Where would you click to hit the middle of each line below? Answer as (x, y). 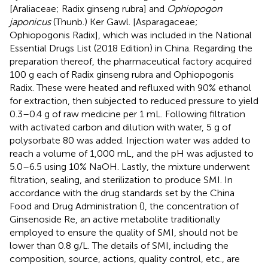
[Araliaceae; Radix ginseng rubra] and (88, 8)
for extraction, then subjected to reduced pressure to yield (134, 100)
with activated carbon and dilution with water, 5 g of (120, 127)
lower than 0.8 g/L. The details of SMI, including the (119, 245)
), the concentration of (190, 206)
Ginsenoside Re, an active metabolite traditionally (115, 219)
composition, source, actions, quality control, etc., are (125, 258)
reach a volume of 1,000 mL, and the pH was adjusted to (132, 153)
